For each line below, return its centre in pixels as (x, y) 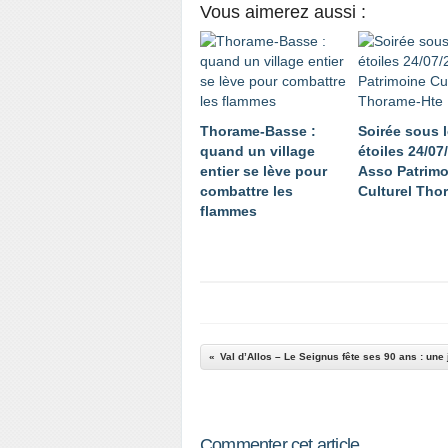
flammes (228, 211)
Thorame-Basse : (258, 131)
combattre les (246, 191)
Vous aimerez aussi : (283, 12)
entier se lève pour (263, 171)
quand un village (257, 151)
